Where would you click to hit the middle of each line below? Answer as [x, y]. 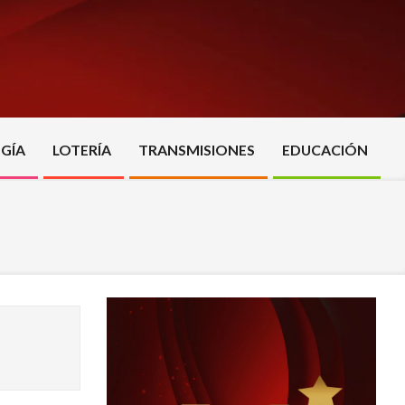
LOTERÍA [81, 150]
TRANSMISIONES [196, 150]
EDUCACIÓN [325, 150]
